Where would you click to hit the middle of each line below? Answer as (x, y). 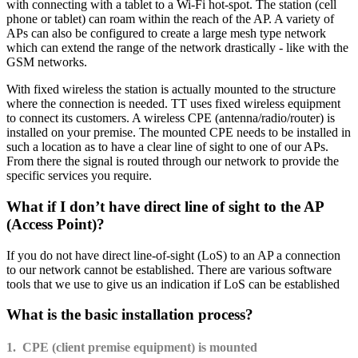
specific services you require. (79, 176)
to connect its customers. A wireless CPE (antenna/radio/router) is (171, 118)
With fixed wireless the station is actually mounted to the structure (171, 89)
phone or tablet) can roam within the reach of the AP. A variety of (170, 19)
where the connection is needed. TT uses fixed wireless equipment (173, 104)
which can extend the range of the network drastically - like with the (177, 48)
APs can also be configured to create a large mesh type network (166, 34)
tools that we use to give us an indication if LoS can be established (173, 284)
